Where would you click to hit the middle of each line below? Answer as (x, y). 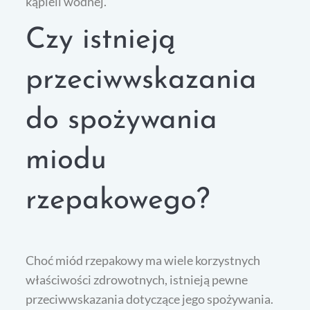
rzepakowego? (118, 201)
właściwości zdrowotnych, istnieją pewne (137, 280)
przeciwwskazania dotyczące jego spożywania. (150, 299)
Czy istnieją (101, 41)
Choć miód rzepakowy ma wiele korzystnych (143, 261)
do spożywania (122, 121)
